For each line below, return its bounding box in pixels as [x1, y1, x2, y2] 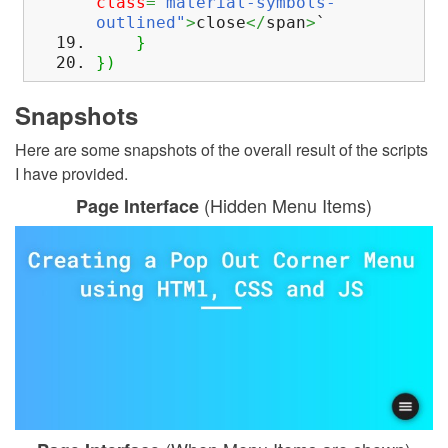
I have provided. [15, 162, 128, 186]
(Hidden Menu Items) [199, 192, 372, 219]
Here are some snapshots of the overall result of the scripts [15, 138, 428, 162]
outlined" [96, 13, 186, 33]
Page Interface [76, 193, 199, 220]
